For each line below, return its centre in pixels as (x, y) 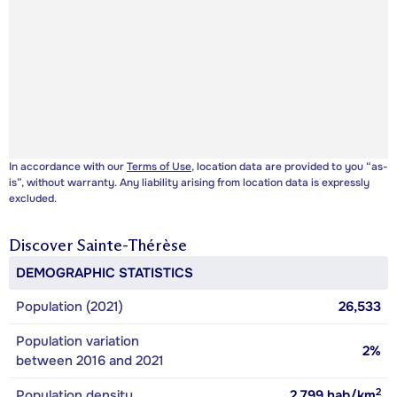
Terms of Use (159, 167)
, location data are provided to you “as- (290, 167)
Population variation (78, 342)
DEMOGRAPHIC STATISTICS (105, 273)
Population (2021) (70, 307)
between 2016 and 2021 (90, 361)
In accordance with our (68, 167)
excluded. (33, 199)
